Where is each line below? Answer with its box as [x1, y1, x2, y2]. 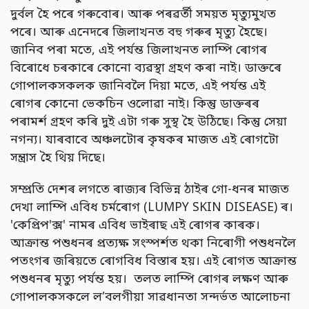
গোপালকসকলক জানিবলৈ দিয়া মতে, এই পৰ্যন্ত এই [10, 79, 266, 95]
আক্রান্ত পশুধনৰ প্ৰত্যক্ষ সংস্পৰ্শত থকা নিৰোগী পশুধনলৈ [10, 236, 296, 252]
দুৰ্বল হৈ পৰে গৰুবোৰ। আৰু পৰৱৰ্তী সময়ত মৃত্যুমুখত [10, 7, 276, 23]
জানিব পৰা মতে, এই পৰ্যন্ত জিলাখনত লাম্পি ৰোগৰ [10, 43, 267, 59]
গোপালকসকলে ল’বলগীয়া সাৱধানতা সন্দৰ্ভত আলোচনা [10, 290, 290, 306]
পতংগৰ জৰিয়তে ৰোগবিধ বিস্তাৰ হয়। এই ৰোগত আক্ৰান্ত [10, 254, 297, 270]
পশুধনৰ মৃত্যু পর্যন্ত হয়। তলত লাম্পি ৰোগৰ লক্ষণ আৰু [10, 272, 288, 288]
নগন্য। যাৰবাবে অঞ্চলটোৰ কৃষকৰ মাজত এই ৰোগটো [10, 132, 279, 149]
